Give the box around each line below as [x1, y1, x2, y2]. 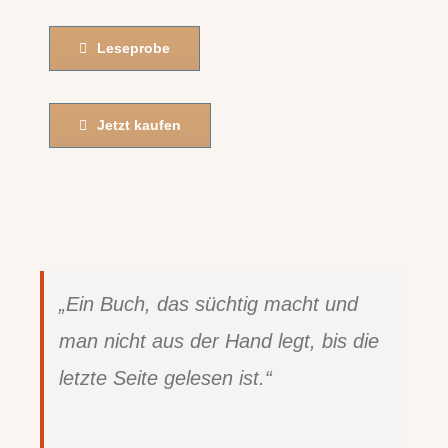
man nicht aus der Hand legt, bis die [59, 329, 379, 352]
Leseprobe [97, 40, 171, 57]
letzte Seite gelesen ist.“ [59, 366, 272, 389]
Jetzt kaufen [97, 117, 182, 134]
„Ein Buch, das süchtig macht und [59, 292, 358, 315]
